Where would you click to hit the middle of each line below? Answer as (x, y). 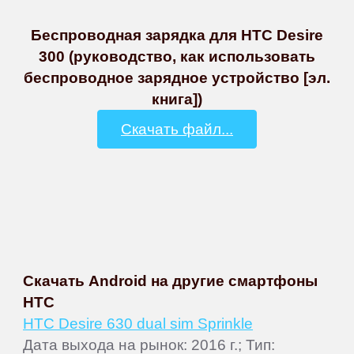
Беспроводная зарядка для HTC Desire (177, 35)
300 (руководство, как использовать (177, 56)
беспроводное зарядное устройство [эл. (177, 78)
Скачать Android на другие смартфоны (171, 281)
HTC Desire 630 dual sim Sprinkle (138, 324)
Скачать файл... (177, 128)
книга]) (177, 99)
